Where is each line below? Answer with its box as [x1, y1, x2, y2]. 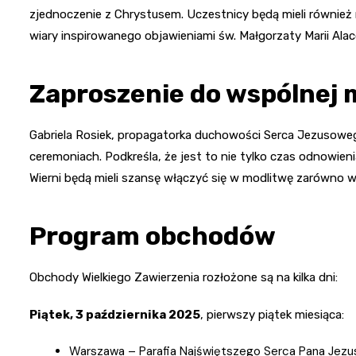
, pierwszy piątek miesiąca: [200, 307, 344, 322]
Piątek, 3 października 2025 [29, 307, 200, 322]
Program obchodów [29, 220, 276, 251]
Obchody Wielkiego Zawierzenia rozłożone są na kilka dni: [29, 269, 338, 284]
